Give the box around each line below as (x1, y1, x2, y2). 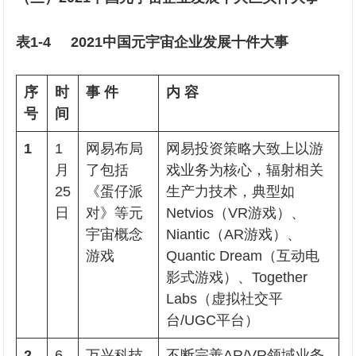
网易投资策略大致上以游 (166, 141, 324, 157)
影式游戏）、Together (166, 269, 308, 285)
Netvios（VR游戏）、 (166, 205, 306, 221)
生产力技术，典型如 (166, 184, 296, 199)
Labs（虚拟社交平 (166, 291, 284, 307)
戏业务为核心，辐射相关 (166, 162, 324, 178)
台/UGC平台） (166, 312, 260, 328)
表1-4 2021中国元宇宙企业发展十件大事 (16, 34, 289, 50)
